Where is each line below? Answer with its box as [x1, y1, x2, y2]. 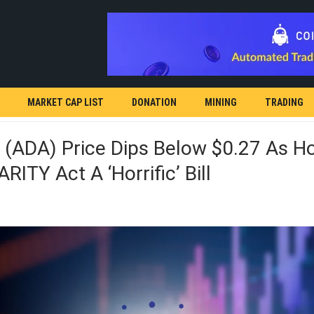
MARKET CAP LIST [27, 97, 104, 108]
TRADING [265, 97, 303, 108]
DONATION [132, 97, 177, 108]
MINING [205, 97, 237, 108]
